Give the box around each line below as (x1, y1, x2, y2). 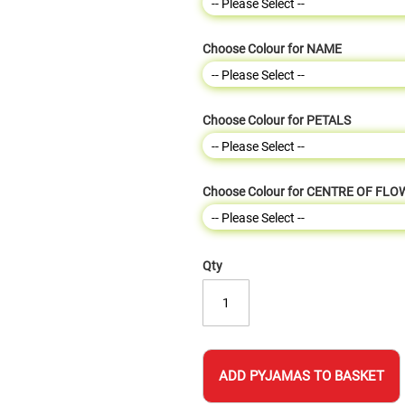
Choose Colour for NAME (202, 42, 342, 57)
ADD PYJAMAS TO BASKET (219, 368, 384, 385)
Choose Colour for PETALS (202, 113, 351, 128)
